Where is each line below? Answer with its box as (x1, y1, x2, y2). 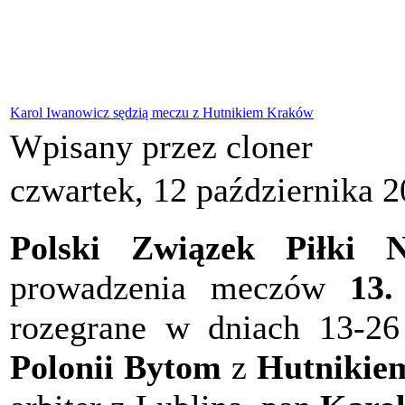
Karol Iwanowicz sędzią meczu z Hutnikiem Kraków (10, 105, 314, 121)
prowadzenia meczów (10, 268, 350, 307)
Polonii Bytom (10, 348, 221, 387)
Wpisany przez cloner (10, 127, 322, 166)
